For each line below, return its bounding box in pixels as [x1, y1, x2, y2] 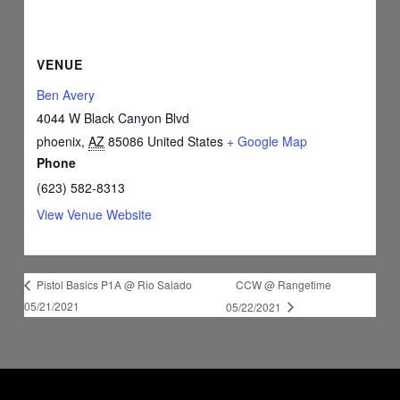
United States [147, 131, 224, 150]
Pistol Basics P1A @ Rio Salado [34, 277, 193, 293]
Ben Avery [37, 85, 96, 104]
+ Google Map [227, 131, 308, 150]
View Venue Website [37, 204, 153, 223]
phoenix [37, 131, 82, 150]
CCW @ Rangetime [235, 276, 331, 292]
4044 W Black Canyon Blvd [37, 108, 190, 127]
